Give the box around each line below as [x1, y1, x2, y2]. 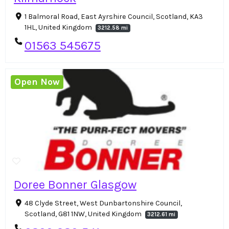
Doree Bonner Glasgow [14, 177, 136, 192]
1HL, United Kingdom [24, 23, 94, 32]
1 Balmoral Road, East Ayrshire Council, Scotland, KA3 [24, 12, 203, 21]
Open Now [14, 76, 60, 87]
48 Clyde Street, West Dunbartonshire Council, [24, 198, 182, 208]
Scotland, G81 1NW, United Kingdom [24, 209, 143, 218]
